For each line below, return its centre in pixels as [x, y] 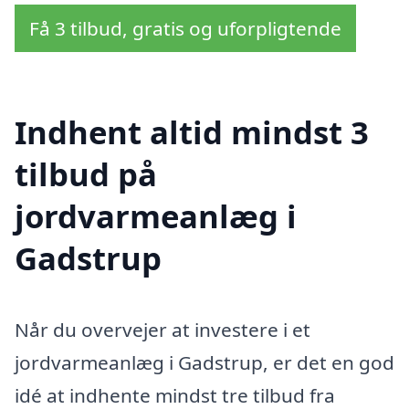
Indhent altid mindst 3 [192, 131]
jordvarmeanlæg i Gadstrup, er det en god [204, 362]
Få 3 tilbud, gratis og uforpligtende [185, 29]
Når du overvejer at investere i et [163, 329]
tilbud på [86, 173]
